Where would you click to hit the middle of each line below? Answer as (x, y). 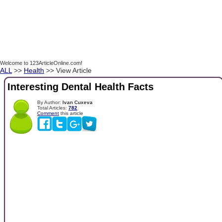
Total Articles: (53, 108)
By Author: (50, 102)
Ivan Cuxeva (78, 102)
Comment (48, 113)
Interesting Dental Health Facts (81, 87)
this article (71, 113)
